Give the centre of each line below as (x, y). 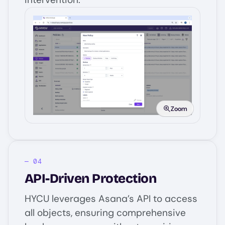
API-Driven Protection (91, 178)
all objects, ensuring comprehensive (105, 212)
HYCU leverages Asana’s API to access (111, 198)
